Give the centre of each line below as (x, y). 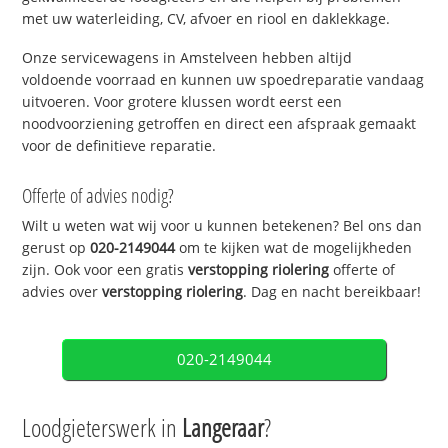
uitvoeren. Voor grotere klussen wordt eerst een (182, 101)
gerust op (56, 247)
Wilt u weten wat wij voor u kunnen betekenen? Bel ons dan (222, 225)
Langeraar (223, 427)
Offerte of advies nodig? (98, 195)
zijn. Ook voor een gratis (105, 269)
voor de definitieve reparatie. (119, 145)
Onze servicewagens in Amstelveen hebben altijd (187, 57)
